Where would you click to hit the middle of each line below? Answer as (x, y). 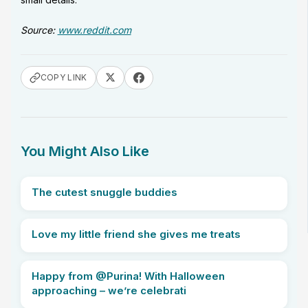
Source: (39, 30)
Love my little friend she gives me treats (136, 234)
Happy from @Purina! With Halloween (128, 276)
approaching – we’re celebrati (109, 290)
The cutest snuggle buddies (104, 192)
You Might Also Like (85, 151)
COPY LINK (64, 77)
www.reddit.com (94, 30)
